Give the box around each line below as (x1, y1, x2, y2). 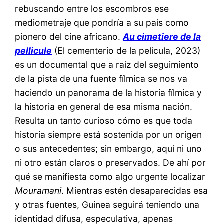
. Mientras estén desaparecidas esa (61, 185, 208, 196)
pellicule (15, 45, 52, 56)
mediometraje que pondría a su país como (15, 17, 189, 28)
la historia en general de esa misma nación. (15, 101, 193, 112)
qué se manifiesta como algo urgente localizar (15, 171, 206, 182)
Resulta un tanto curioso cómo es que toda (15, 115, 193, 126)
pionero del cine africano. (15, 31, 121, 42)
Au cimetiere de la (123, 31, 201, 42)
